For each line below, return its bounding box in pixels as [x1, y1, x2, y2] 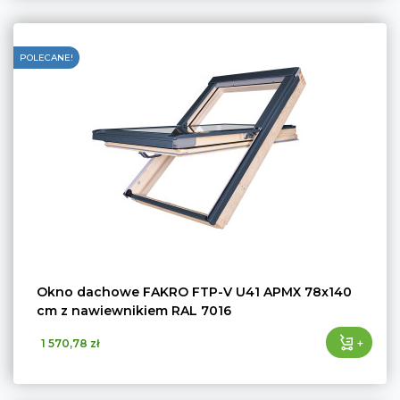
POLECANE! [20, 52, 73, 63]
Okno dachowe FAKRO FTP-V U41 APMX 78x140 [37, 284, 352, 300]
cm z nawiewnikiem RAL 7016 [37, 303, 231, 319]
